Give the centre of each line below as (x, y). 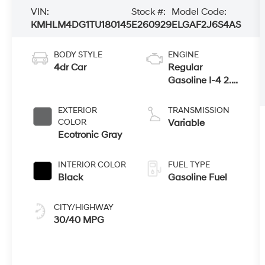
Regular (185, 68)
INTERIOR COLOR (92, 165)
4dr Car (70, 68)
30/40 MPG (79, 220)
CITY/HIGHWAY (84, 208)
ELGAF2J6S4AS (206, 25)
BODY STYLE (78, 55)
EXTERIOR (78, 111)
